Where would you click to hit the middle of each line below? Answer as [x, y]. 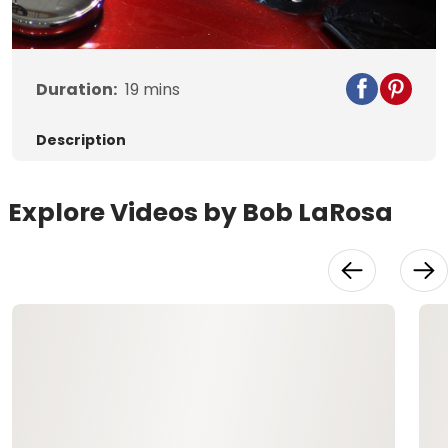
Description [81, 140]
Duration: [76, 90]
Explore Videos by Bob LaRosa [200, 213]
